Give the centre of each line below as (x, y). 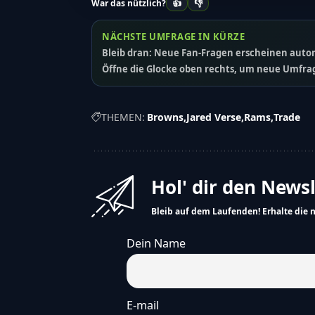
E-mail (143, 305)
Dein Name (156, 244)
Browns (165, 117)
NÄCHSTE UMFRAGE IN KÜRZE (174, 37)
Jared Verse (214, 117)
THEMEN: (123, 117)
